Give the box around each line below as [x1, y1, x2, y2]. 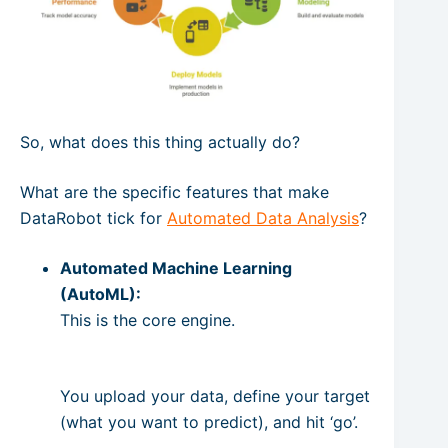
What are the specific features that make [20, 181, 329, 202]
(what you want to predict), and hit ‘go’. [60, 411, 358, 432]
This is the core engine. [60, 309, 235, 330]
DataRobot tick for [20, 207, 167, 228]
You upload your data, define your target [60, 385, 370, 406]
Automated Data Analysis [167, 207, 359, 228]
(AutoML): [60, 283, 141, 304]
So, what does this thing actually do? [20, 131, 300, 152]
